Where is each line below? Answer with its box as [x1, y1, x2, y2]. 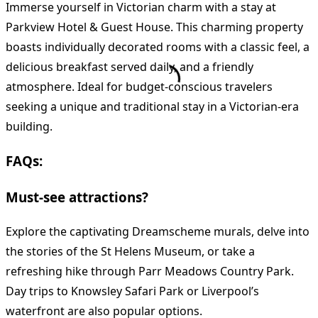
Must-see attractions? [6, 187, 148, 206]
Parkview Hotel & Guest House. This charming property [6, 19, 303, 35]
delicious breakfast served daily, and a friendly [6, 59, 253, 75]
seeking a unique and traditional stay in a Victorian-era [6, 99, 299, 115]
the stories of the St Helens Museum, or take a [6, 243, 255, 260]
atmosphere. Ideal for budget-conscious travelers [6, 79, 273, 95]
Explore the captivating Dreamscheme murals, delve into [6, 224, 309, 240]
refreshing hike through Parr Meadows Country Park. [6, 263, 294, 280]
